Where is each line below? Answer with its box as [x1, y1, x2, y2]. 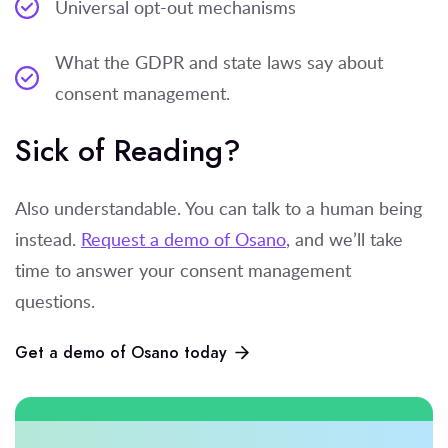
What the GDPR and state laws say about [55, 49, 383, 74]
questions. [15, 288, 95, 313]
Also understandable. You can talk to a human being [15, 195, 422, 220]
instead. [15, 226, 81, 251]
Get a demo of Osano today [15, 341, 227, 364]
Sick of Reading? [15, 129, 241, 172]
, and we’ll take [286, 226, 403, 251]
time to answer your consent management [15, 257, 351, 282]
